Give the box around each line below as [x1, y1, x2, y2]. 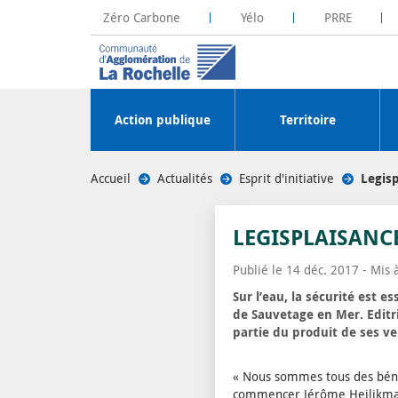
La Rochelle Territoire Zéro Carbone [101, 16, 305, 33]
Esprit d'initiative [239, 170, 334, 187]
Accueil [91, 170, 131, 187]
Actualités [157, 170, 212, 187]
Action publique [115, 110, 211, 129]
